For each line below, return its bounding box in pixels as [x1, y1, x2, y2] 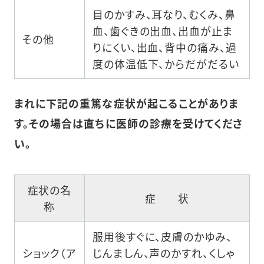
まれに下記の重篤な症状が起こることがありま [14, 95, 239, 111]
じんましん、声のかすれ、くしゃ [93, 245, 235, 260]
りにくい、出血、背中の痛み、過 [93, 39, 237, 55]
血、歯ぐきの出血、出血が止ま [93, 22, 233, 38]
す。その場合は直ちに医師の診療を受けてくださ [14, 115, 243, 131]
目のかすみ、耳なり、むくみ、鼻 [93, 6, 236, 22]
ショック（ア [22, 245, 77, 260]
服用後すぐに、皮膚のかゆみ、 [93, 228, 232, 244]
